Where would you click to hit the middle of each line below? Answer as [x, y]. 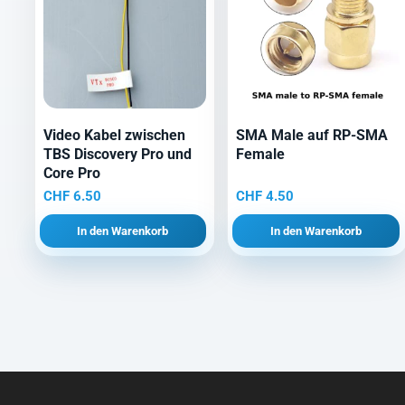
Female [261, 155]
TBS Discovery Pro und [117, 155]
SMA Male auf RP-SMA [312, 136]
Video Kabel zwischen [114, 136]
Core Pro [71, 174]
